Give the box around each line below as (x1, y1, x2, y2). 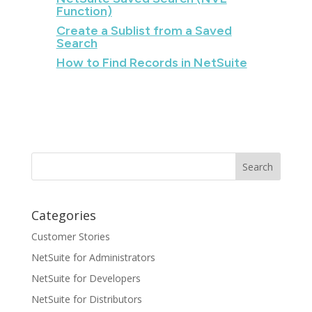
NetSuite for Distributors (31, 292, 142, 306)
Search (56, 36, 97, 51)
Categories (31, 207, 96, 224)
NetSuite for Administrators (31, 251, 155, 265)
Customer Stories (31, 230, 110, 244)
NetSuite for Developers (31, 272, 141, 286)
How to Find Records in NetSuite (56, 55, 247, 70)
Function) (56, 3, 112, 19)
